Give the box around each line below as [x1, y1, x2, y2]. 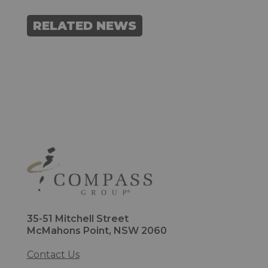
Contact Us [26, 248, 80, 260]
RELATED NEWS [32, 18, 136, 33]
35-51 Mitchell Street [26, 212, 129, 224]
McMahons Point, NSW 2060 [26, 224, 167, 236]
